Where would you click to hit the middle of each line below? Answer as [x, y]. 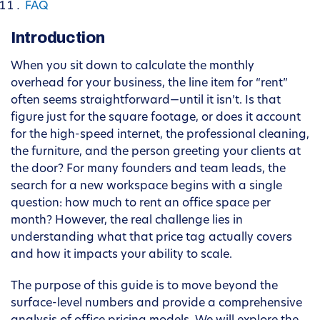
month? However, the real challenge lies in [127, 221]
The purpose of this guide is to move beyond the [144, 287]
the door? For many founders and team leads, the [148, 170]
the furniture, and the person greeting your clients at [156, 152]
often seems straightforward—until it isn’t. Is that [146, 101]
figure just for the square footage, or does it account [156, 118]
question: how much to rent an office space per [141, 204]
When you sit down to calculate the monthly [132, 67]
